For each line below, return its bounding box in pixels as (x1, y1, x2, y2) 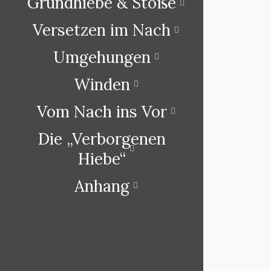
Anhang (74, 175, 129, 196)
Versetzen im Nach (33, 20, 171, 40)
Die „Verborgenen (38, 128, 166, 149)
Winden (73, 74, 130, 94)
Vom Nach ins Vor (36, 101, 167, 122)
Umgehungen (53, 47, 151, 67)
